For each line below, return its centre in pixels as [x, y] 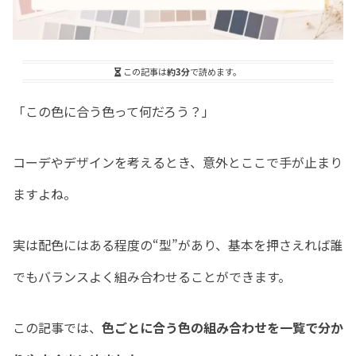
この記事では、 [57, 327]
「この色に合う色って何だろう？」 [114, 111]
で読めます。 [216, 71]
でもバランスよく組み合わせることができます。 [152, 276]
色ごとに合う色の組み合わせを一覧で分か [222, 327]
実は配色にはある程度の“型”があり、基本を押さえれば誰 [178, 244]
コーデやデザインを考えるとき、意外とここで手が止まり [178, 162]
